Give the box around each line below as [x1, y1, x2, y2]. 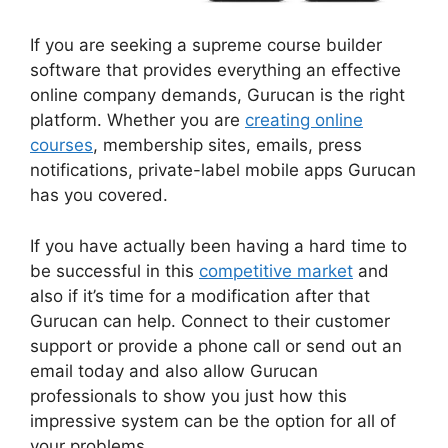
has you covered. [30, 185, 168, 206]
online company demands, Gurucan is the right [30, 85, 405, 106]
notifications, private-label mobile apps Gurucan [30, 160, 416, 181]
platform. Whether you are [30, 110, 245, 131]
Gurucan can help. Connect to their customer [30, 310, 390, 331]
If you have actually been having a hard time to [30, 235, 407, 256]
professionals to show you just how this [30, 385, 347, 406]
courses [30, 135, 93, 156]
